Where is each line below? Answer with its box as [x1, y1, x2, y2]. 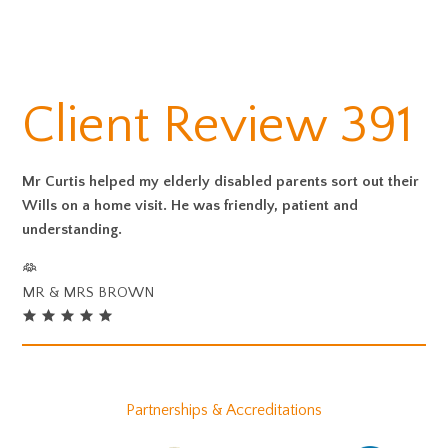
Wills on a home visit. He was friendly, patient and [22, 197, 359, 214]
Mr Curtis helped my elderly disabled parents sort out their [22, 173, 420, 190]
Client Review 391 [22, 97, 414, 155]
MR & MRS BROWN [22, 284, 155, 301]
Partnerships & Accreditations [126, 401, 322, 419]
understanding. [22, 221, 123, 238]
